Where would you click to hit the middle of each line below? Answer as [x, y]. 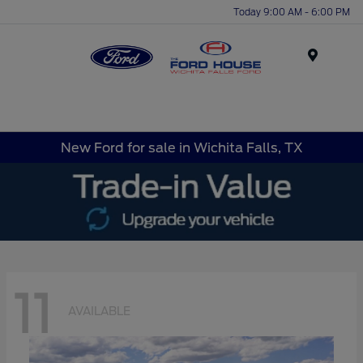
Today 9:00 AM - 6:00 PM [292, 12]
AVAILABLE [99, 312]
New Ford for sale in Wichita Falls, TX [181, 147]
